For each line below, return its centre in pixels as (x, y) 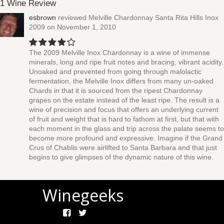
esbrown (42, 17)
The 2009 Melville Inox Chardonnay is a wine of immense (119, 52)
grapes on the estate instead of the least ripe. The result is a (124, 100)
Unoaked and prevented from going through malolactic (115, 71)
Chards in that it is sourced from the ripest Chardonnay (116, 90)
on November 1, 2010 (80, 27)
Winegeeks (83, 195)
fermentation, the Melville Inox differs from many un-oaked (121, 81)
